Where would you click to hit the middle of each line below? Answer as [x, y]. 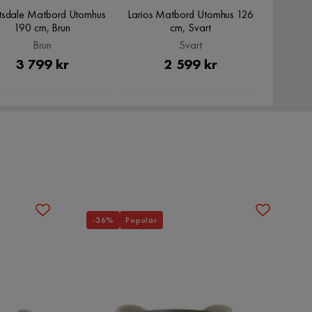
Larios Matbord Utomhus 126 [190, 14]
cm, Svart [190, 27]
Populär [141, 220]
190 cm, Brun [42, 27]
